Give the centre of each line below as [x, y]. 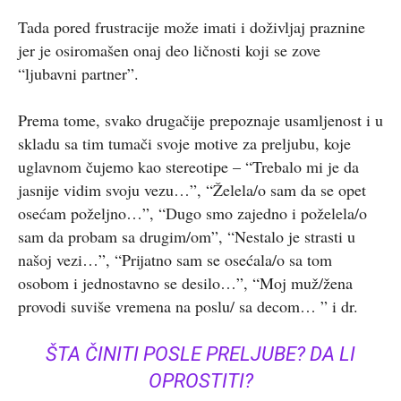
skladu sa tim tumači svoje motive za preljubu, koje [184, 143]
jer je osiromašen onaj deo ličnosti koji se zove [169, 50]
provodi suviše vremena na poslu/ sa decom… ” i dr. [188, 306]
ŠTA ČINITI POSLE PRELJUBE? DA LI [200, 354]
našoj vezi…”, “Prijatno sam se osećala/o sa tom [175, 260]
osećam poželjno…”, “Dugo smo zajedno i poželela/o [192, 213]
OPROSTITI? [200, 381]
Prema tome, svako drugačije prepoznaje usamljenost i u [200, 120]
